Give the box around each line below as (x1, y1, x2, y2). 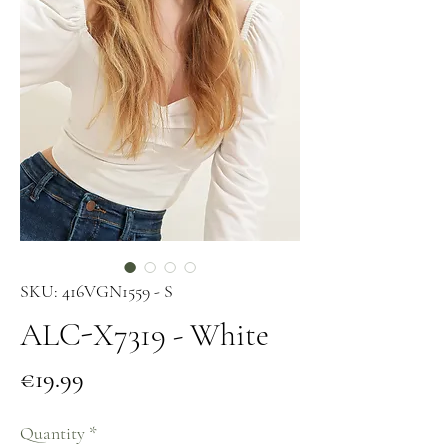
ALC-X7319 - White (20, 315, 269, 354)
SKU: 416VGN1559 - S (20, 280, 173, 302)
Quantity (20, 422, 85, 444)
